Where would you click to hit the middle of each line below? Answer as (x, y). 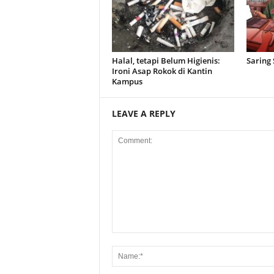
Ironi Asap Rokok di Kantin (162, 71)
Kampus (127, 81)
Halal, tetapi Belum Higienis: (166, 61)
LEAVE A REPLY (143, 113)
